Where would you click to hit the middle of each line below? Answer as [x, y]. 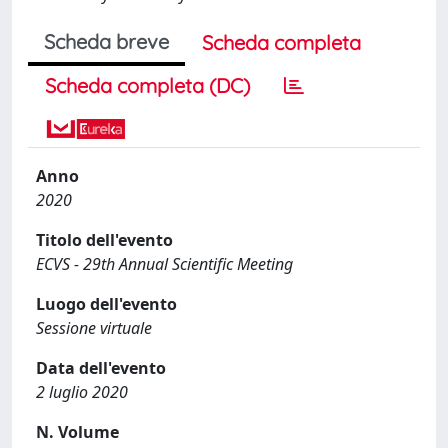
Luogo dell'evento [106, 304]
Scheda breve [106, 41]
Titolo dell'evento [104, 240]
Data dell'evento [101, 368]
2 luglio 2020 [82, 392]
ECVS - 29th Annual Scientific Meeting [164, 264]
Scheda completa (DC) [147, 85]
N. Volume [77, 432]
